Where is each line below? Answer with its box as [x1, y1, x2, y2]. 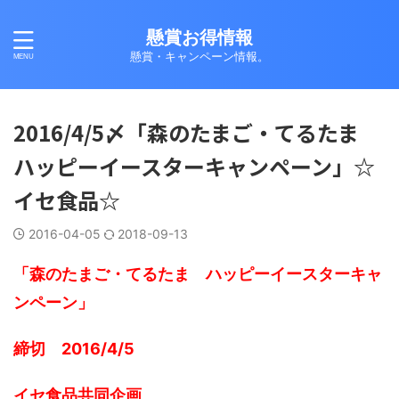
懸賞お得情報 [146, 27, 253, 48]
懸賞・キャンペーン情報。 [130, 49, 269, 63]
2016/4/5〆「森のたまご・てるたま [13, 117, 380, 148]
